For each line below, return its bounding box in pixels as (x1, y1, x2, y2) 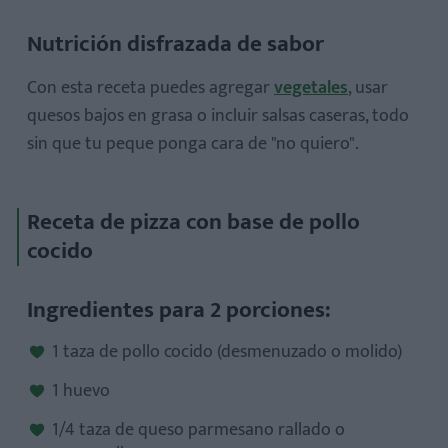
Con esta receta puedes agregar (27, 72, 274, 103)
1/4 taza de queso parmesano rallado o (52, 414, 345, 445)
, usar (348, 72, 388, 103)
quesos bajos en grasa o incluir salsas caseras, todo (27, 100, 409, 131)
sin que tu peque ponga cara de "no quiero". (27, 128, 359, 159)
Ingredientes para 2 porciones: (27, 290, 331, 329)
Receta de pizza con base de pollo (27, 202, 360, 241)
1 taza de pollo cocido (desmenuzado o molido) (52, 336, 402, 367)
